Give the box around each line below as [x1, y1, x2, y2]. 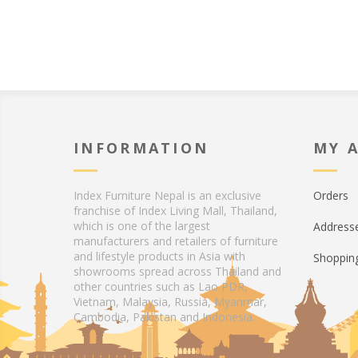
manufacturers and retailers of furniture [74, 233, 278, 249]
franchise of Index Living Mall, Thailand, [74, 203, 277, 218]
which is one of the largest [74, 218, 210, 233]
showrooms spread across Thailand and [74, 264, 281, 279]
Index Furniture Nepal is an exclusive [74, 188, 261, 203]
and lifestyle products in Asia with [74, 249, 245, 264]
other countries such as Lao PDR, [74, 279, 248, 294]
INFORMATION [74, 138, 209, 157]
